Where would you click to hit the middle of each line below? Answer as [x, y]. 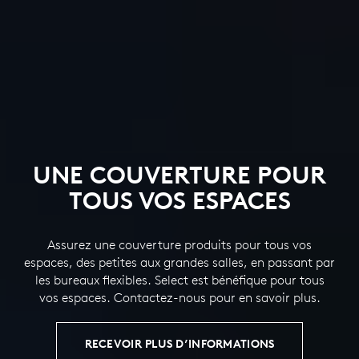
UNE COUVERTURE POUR [179, 175]
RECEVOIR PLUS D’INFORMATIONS [179, 343]
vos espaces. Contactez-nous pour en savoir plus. [179, 297]
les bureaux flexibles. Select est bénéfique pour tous [179, 279]
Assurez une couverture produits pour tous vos [179, 244]
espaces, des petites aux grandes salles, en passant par [179, 262]
